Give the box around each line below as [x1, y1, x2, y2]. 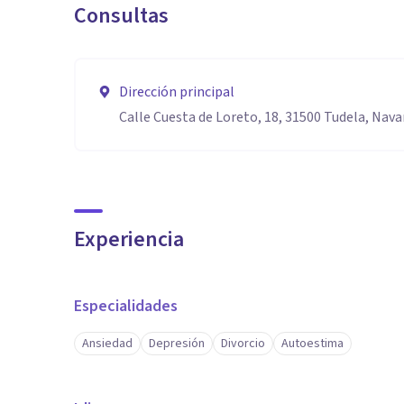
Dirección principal [119, 82, 234, 102]
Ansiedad [82, 335, 133, 353]
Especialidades [74, 295, 178, 317]
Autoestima [281, 335, 344, 353]
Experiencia [74, 224, 184, 255]
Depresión [149, 335, 205, 353]
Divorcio [221, 335, 265, 353]
